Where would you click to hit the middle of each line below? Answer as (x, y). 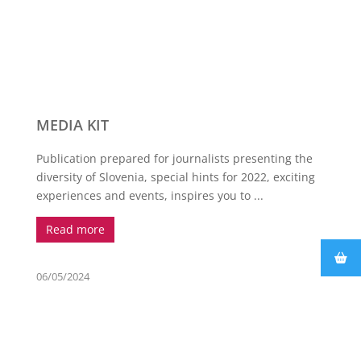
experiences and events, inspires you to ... (149, 195)
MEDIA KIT (72, 124)
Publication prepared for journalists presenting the (174, 158)
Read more (75, 229)
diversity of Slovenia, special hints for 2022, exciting (175, 176)
